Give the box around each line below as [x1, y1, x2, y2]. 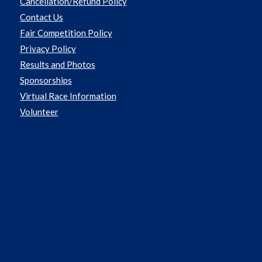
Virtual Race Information [19, 91, 116, 102]
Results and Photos [19, 59, 95, 70]
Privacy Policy [19, 43, 76, 54]
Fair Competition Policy [19, 27, 112, 39]
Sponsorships [19, 75, 72, 86]
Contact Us [19, 12, 63, 23]
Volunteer [19, 106, 58, 118]
